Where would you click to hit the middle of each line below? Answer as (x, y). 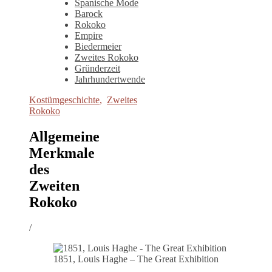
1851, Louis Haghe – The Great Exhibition (136, 259)
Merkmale (62, 153)
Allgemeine (64, 136)
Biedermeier (98, 46)
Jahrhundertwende (110, 79)
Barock (89, 13)
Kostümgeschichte (64, 100)
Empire (89, 35)
